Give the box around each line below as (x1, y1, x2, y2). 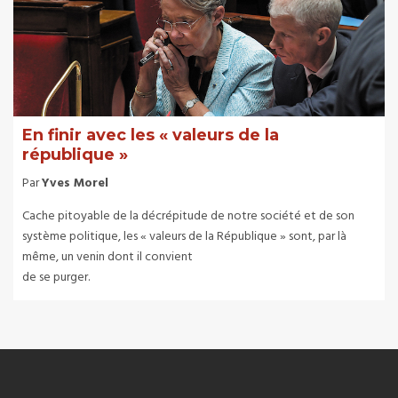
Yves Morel (42, 172, 108, 194)
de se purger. (22, 267, 90, 288)
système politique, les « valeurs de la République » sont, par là (22, 226, 346, 247)
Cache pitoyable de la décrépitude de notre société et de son (22, 205, 354, 227)
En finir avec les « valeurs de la (22, 124, 279, 145)
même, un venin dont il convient (22, 246, 193, 267)
